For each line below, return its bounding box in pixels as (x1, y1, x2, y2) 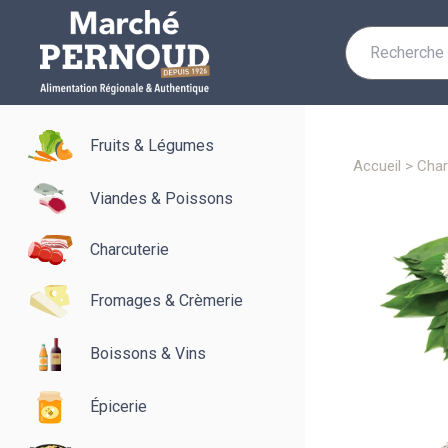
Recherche (344, 25, 432, 47)
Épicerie (90, 397, 147, 417)
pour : (344, 48, 390, 70)
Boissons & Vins (90, 344, 206, 364)
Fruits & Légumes (90, 136, 214, 156)
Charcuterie (90, 239, 169, 259)
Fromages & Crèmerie (90, 291, 243, 311)
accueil (363, 157, 401, 175)
